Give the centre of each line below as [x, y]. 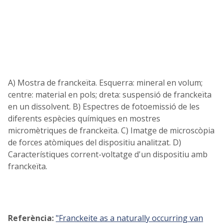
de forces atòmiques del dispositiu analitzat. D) [95, 142]
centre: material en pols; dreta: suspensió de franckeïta [110, 94]
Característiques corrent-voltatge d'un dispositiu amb [108, 154]
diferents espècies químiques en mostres [84, 118]
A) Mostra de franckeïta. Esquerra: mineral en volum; [105, 82]
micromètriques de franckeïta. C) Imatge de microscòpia [111, 130]
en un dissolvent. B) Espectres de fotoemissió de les [104, 106]
